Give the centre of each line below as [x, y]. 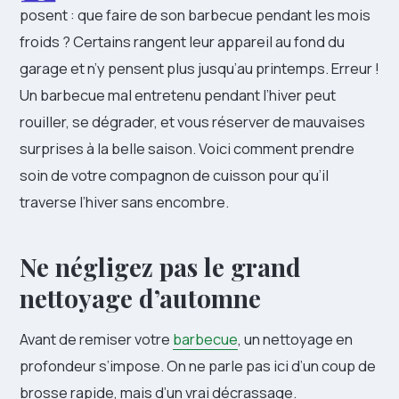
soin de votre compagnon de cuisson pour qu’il [174, 175]
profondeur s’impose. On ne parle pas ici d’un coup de [198, 365]
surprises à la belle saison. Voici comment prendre [187, 148]
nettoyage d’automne [140, 297]
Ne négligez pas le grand [160, 266]
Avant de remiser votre [96, 338]
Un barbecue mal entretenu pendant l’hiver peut [178, 94]
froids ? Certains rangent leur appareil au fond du [182, 41]
